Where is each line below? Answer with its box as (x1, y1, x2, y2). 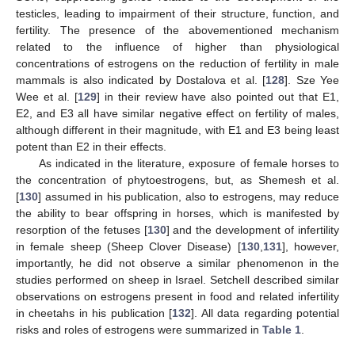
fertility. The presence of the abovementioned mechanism (16, 24, 339, 37)
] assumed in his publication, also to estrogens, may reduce (38, 190, 339, 204)
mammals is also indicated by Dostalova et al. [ (16, 74, 266, 87)
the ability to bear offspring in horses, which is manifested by (16, 207, 339, 220)
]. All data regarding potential (191, 307, 340, 320)
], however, (281, 240, 340, 254)
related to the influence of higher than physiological (16, 40, 339, 54)
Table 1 (262, 323, 301, 337)
